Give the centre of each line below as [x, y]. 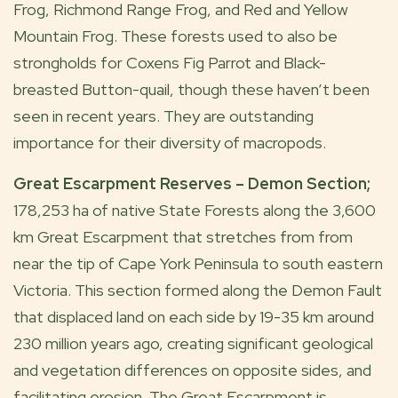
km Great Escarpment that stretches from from [183, 237]
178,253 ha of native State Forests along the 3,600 [195, 210]
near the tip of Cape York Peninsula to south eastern [198, 263]
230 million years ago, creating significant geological [193, 343]
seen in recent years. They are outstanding [163, 116]
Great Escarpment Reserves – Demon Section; [192, 183]
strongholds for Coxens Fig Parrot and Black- [170, 63]
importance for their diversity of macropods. [170, 143]
